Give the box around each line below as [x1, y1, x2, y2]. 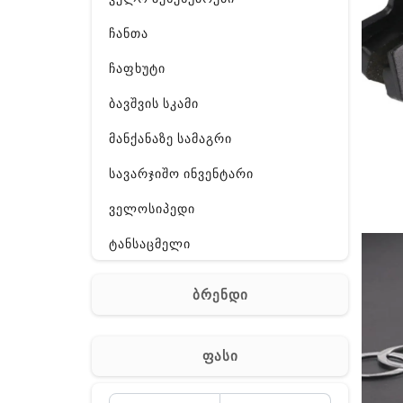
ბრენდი [192, 281, 248, 308]
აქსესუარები [109, 301, 193, 326]
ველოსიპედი [109, 196, 196, 220]
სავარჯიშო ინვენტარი [109, 161, 255, 185]
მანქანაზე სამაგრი [109, 126, 233, 150]
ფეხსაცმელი [109, 266, 194, 291]
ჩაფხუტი [109, 56, 166, 80]
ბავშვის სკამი [109, 91, 200, 115]
